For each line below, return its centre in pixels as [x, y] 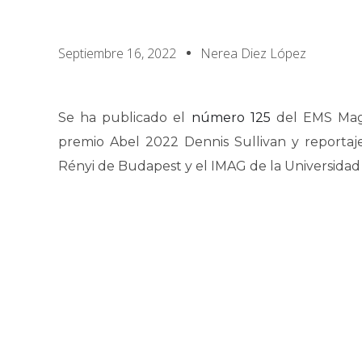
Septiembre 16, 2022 [117, 53]
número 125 [231, 118]
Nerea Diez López [253, 53]
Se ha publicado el [125, 118]
